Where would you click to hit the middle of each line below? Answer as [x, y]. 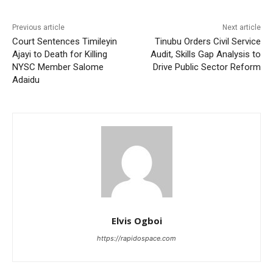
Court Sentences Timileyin [65, 41]
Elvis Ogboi [136, 220]
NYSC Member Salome [58, 67]
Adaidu [26, 80]
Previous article [38, 27]
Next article [241, 27]
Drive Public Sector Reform [207, 67]
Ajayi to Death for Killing [60, 54]
